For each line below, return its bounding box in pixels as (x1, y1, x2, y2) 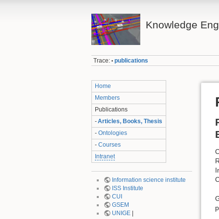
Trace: (93, 57, 110, 65)
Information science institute (111, 176, 186, 184)
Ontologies (98, 129, 128, 136)
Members (95, 94, 120, 101)
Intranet (95, 153, 115, 160)
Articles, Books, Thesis (98, 117, 163, 125)
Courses (98, 141, 121, 148)
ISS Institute (111, 185, 143, 192)
